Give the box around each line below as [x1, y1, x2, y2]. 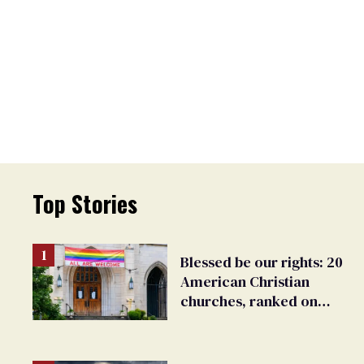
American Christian [180, 271, 310, 292]
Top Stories [32, 187, 137, 221]
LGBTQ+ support [180, 310, 289, 331]
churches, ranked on [180, 291, 318, 312]
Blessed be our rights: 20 [180, 252, 343, 273]
